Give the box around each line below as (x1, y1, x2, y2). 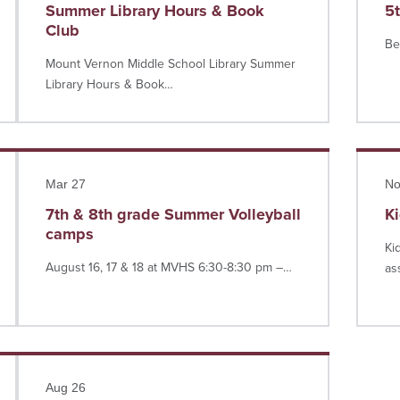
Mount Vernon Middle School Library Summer (46, 56, 296, 71)
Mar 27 (46, 177, 86, 191)
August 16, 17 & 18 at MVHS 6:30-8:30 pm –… (46, 260, 292, 275)
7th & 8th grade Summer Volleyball (46, 204, 301, 224)
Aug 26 (46, 380, 86, 395)
